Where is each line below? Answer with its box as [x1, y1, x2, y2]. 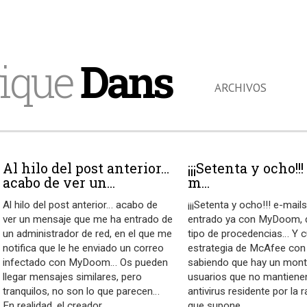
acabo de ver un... [3, 173, 116, 191]
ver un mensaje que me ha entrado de [3, 213, 173, 225]
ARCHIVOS [214, 80, 267, 95]
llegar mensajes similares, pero [3, 271, 143, 283]
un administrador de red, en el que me [3, 228, 173, 240]
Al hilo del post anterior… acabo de [3, 199, 158, 211]
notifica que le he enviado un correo [3, 242, 164, 254]
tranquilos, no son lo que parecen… [3, 285, 160, 297]
